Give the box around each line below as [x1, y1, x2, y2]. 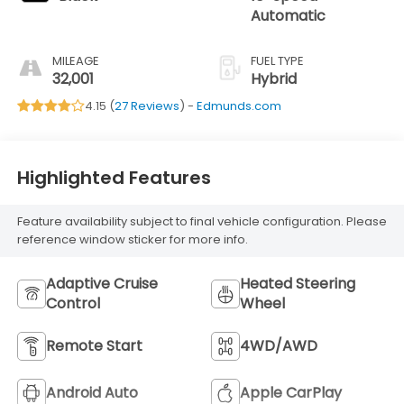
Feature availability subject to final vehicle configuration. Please [16, 213, 387, 231]
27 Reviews [114, 96, 179, 115]
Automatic [251, 5, 326, 26]
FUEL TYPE [251, 51, 304, 69]
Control [45, 292, 100, 314]
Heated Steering [240, 272, 355, 294]
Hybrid [251, 68, 297, 89]
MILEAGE [51, 51, 99, 69]
